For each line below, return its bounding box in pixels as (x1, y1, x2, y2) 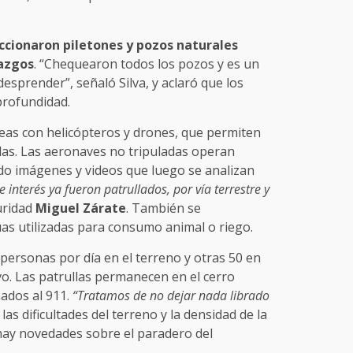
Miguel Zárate (35, 199, 126, 217)
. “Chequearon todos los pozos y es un (33, 55, 259, 73)
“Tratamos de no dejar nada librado (72, 287, 269, 305)
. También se (125, 199, 201, 217)
